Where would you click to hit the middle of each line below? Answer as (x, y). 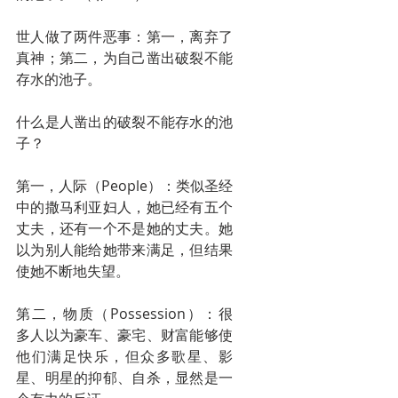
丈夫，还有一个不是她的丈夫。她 (124, 228)
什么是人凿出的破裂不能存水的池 (124, 122)
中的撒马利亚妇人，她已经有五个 (124, 207)
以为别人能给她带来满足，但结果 (124, 250)
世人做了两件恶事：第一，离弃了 (124, 36)
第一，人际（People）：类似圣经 (124, 186)
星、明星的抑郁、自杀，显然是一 (124, 378)
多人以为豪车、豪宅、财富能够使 (124, 335)
